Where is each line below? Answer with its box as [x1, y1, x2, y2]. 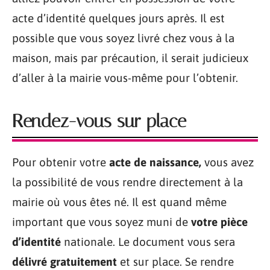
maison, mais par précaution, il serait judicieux [12, 51, 248, 64]
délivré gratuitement [12, 255, 120, 268]
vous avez [204, 155, 254, 169]
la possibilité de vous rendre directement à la [12, 175, 243, 189]
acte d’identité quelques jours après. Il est [12, 11, 225, 25]
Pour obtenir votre [12, 155, 109, 169]
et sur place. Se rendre [120, 255, 234, 268]
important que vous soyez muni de [12, 215, 191, 228]
